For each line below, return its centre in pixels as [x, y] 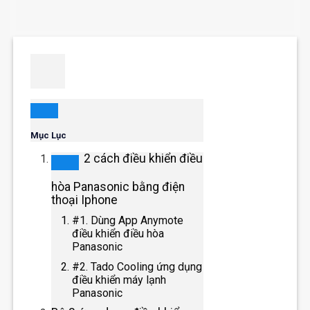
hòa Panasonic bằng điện [118, 186]
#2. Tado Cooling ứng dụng [137, 266]
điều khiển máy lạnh [119, 280]
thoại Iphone [85, 200]
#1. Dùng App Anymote [128, 220]
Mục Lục [49, 135]
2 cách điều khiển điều [144, 158]
